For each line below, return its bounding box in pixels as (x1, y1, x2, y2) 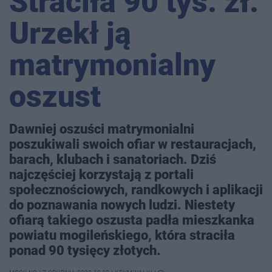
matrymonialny (9, 47, 216, 83)
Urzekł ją (9, 16, 131, 52)
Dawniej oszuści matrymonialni (9, 121, 194, 137)
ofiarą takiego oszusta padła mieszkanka (9, 212, 254, 228)
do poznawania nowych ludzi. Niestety (9, 197, 235, 213)
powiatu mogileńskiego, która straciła (9, 227, 235, 243)
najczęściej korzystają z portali (9, 166, 194, 183)
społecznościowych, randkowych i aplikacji (9, 182, 263, 198)
